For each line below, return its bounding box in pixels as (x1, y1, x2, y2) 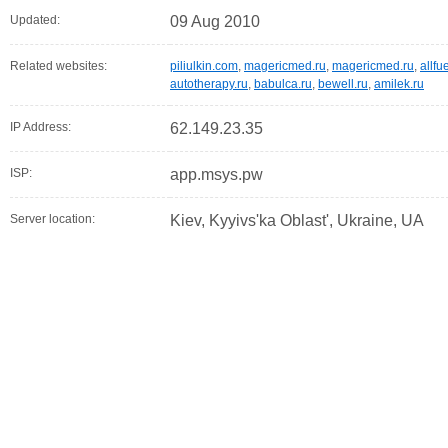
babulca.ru (254, 77, 312, 91)
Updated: (10, 13, 60, 27)
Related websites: (10, 59, 107, 73)
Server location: (10, 212, 95, 226)
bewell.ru (318, 77, 368, 91)
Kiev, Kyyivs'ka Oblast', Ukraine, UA (170, 212, 424, 229)
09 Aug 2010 (170, 13, 260, 30)
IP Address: (10, 120, 71, 134)
